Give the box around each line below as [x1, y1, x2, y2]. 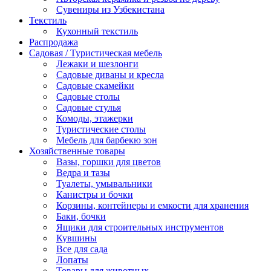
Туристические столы [56, 124, 146, 134]
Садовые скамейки [56, 80, 134, 91]
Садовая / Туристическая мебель [29, 48, 162, 58]
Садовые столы [56, 91, 120, 102]
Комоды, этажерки [56, 113, 133, 123]
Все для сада [56, 244, 108, 254]
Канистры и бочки [56, 189, 133, 200]
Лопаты [56, 255, 88, 265]
